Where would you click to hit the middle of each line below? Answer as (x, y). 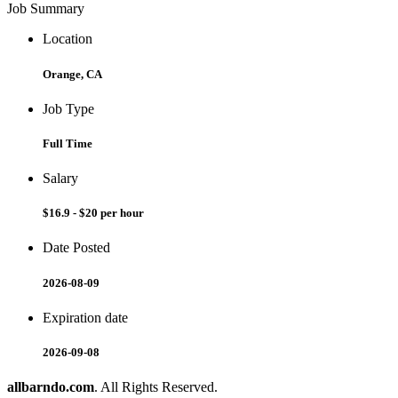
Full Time (68, 143)
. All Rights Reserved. (156, 387)
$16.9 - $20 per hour (93, 213)
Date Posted (76, 248)
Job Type (68, 108)
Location (68, 39)
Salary (60, 179)
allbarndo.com (51, 387)
